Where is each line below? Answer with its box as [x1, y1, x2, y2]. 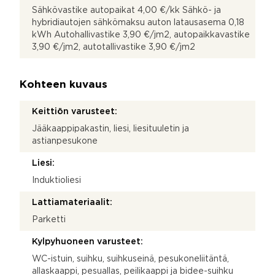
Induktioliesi [32, 176, 81, 184]
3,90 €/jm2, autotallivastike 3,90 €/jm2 [32, 43, 195, 51]
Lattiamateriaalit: [32, 198, 112, 206]
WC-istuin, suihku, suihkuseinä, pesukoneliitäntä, [32, 255, 229, 263]
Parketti [32, 215, 66, 223]
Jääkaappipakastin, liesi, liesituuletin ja [32, 125, 189, 133]
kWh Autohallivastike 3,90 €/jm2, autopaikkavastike [32, 31, 250, 39]
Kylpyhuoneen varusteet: [32, 238, 143, 246]
